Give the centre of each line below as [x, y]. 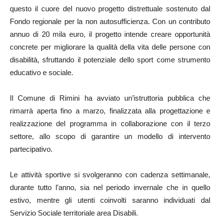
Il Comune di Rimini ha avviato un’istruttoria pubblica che [110, 98]
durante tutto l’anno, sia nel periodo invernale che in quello [110, 188]
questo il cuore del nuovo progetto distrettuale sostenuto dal [110, 9]
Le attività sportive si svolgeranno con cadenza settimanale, [110, 175]
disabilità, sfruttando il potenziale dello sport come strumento [110, 60]
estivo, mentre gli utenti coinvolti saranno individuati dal [110, 200]
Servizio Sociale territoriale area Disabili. [74, 213]
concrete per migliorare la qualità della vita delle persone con [110, 47]
